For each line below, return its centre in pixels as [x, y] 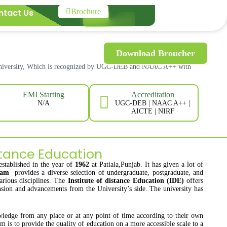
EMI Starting [44, 95]
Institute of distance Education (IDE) [126, 180]
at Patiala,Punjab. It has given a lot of [147, 164]
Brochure [86, 11]
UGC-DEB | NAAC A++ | [153, 103]
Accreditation [153, 94]
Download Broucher [155, 53]
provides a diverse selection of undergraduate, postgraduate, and [108, 172]
